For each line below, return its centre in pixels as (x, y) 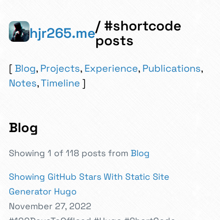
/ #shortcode (138, 25)
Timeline (60, 83)
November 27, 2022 (50, 206)
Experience (111, 68)
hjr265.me (62, 33)
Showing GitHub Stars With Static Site (89, 176)
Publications (172, 68)
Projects (60, 68)
